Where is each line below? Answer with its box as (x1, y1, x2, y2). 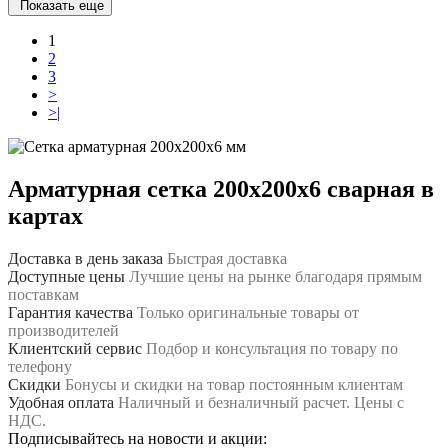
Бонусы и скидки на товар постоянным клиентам (65, 375, 403, 393)
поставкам (8, 285, 79, 303)
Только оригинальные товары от (137, 303, 359, 321)
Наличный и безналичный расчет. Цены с (118, 393, 404, 411)
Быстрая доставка (167, 249, 287, 267)
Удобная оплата (8, 393, 114, 411)
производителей (8, 321, 119, 339)
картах (8, 202, 83, 229)
